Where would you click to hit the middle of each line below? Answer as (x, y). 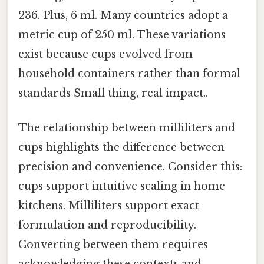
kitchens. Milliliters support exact (109, 206)
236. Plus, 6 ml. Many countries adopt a (123, 15)
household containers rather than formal (129, 73)
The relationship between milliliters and (127, 128)
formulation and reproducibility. (107, 225)
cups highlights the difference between (121, 148)
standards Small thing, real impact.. (113, 93)
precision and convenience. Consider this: (130, 167)
